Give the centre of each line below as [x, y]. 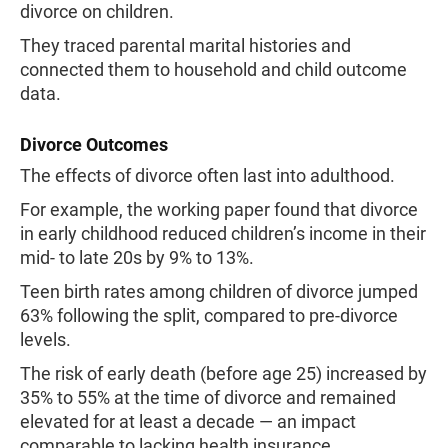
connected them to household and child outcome [213, 69]
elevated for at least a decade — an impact [188, 421]
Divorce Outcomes [94, 144]
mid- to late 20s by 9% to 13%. [137, 257]
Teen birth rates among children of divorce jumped [219, 291]
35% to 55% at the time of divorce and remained [208, 397]
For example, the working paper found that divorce [219, 209]
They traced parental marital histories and [185, 45]
